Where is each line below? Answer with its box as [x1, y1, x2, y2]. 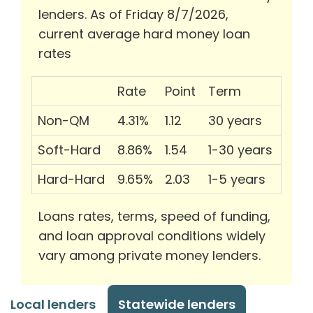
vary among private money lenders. [38, 247, 261, 265]
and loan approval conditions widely [38, 227, 265, 245]
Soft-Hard [38, 141, 101, 159]
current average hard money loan [38, 25, 250, 43]
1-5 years [208, 170, 265, 189]
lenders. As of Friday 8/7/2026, [38, 6, 228, 24]
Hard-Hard [38, 170, 105, 189]
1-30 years [208, 141, 272, 159]
